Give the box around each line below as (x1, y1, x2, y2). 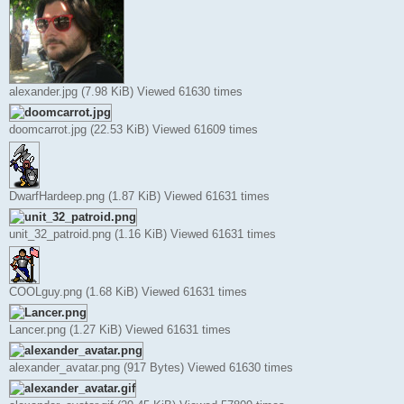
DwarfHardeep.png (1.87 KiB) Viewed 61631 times (9, 188, 270, 203)
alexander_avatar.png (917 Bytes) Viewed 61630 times (9, 360, 293, 374)
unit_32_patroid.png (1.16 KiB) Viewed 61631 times (9, 226, 276, 241)
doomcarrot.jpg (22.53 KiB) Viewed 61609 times (9, 122, 258, 136)
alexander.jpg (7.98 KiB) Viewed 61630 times (9, 84, 243, 98)
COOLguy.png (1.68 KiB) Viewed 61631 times (9, 284, 247, 298)
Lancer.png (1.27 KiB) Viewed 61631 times (9, 322, 231, 336)
